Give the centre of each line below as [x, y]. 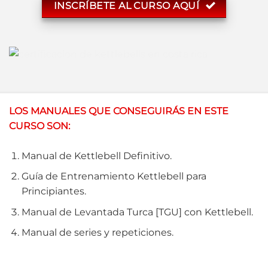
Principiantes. [54, 191]
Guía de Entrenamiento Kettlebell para [114, 176]
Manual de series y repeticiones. [97, 233]
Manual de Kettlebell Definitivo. [96, 156]
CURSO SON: [39, 126]
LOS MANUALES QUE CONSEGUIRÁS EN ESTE [119, 111]
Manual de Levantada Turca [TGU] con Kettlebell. [137, 212]
